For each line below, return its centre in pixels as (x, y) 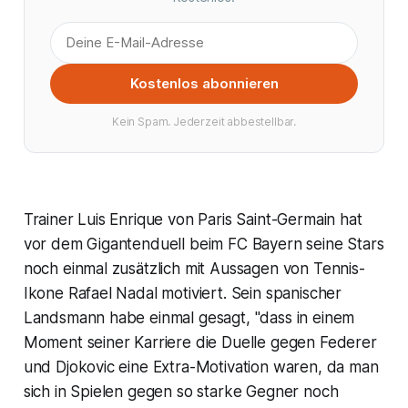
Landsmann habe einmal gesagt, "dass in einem (189, 317)
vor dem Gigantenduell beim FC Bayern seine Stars (204, 244)
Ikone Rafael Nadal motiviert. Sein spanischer (183, 293)
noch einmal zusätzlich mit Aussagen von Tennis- (194, 268)
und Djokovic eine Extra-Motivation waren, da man (201, 367)
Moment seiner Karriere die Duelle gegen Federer (200, 342)
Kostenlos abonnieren (204, 83)
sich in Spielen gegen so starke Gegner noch (181, 391)
